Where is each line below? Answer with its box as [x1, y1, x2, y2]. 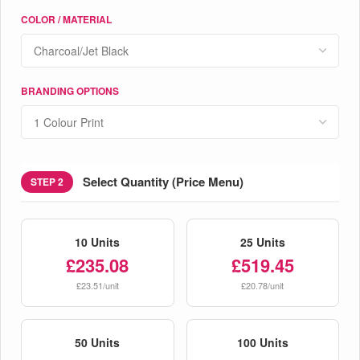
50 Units [75, 333, 121, 350]
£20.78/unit [241, 278, 284, 292]
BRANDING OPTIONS [21, 83, 119, 98]
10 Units [75, 233, 121, 250]
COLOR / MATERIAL [21, 11, 112, 27]
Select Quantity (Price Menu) [83, 173, 243, 191]
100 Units [236, 333, 288, 350]
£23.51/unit [76, 278, 119, 292]
